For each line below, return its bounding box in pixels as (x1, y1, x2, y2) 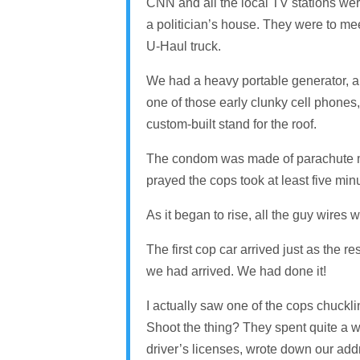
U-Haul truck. (145, 39, 221, 53)
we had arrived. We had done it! (145, 264, 326, 278)
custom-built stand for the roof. (145, 117, 317, 131)
